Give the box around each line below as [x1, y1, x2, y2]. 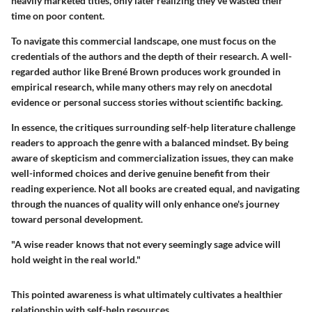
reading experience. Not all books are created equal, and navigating [11, 182, 299, 195]
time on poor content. [11, 10, 104, 22]
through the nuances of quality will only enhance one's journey [11, 198, 279, 210]
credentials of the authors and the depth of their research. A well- [11, 50, 292, 63]
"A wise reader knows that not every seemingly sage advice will [11, 238, 281, 251]
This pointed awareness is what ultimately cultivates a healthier [11, 288, 283, 301]
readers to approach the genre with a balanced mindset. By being [11, 136, 288, 149]
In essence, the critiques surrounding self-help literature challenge [11, 121, 295, 134]
